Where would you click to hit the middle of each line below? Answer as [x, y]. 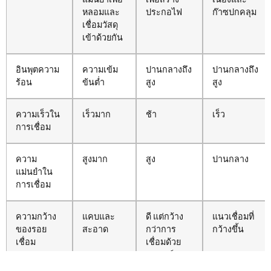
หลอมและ [101, 13]
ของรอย [31, 230]
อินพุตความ [38, 70]
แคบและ [99, 217]
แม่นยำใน [34, 172]
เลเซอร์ [160, 255]
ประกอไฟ [164, 13]
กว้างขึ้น [228, 230]
